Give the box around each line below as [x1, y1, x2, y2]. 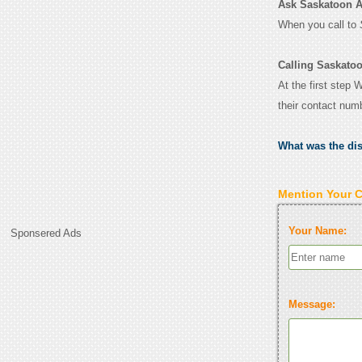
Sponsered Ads [11, 227, 82, 240]
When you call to [277, 19, 360, 32]
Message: [288, 297, 335, 310]
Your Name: [288, 224, 347, 237]
